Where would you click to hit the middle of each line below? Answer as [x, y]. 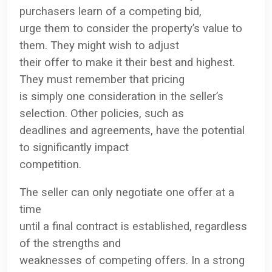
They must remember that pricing [102, 79]
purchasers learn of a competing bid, [110, 11]
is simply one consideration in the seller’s [121, 96]
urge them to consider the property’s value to [131, 28]
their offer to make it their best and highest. [127, 62]
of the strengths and [70, 243]
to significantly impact [74, 147]
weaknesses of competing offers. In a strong [132, 260]
